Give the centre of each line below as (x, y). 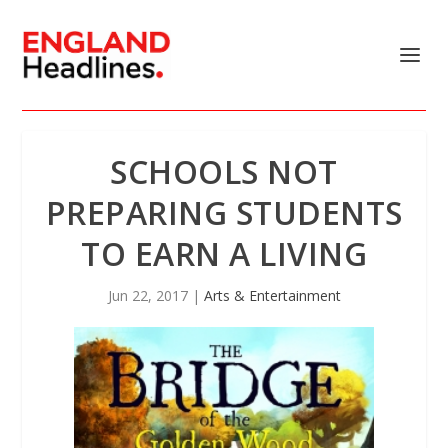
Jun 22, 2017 (147, 295)
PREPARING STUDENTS (224, 212)
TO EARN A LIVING (224, 253)
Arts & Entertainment (272, 295)
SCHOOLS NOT (224, 171)
